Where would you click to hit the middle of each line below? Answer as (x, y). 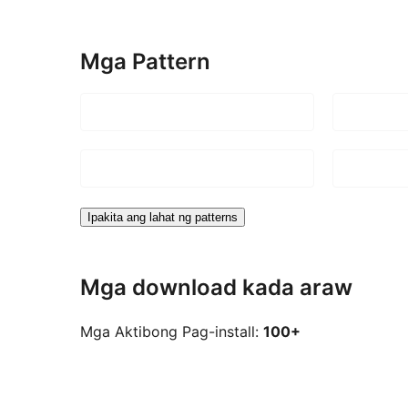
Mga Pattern (145, 61)
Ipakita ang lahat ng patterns (163, 217)
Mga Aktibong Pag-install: (172, 332)
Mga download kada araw (216, 287)
